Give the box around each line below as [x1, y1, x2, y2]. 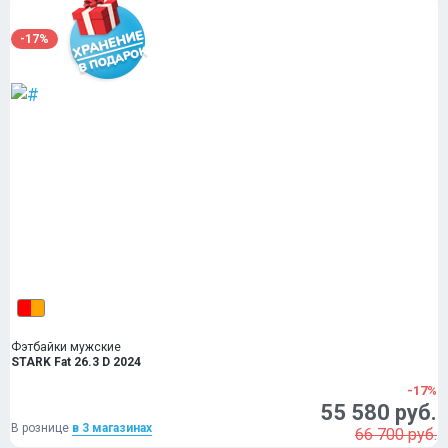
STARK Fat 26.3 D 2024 [11, 355, 141, 369]
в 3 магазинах [72, 421, 152, 435]
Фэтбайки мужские [11, 340, 121, 354]
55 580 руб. [320, 400, 437, 425]
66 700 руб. [355, 425, 437, 444]
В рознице [11, 421, 72, 435]
